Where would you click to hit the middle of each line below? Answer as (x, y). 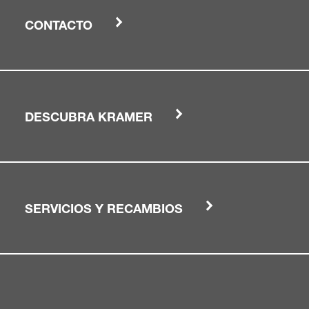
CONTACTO (59, 27)
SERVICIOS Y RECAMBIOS (104, 210)
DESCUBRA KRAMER (89, 118)
